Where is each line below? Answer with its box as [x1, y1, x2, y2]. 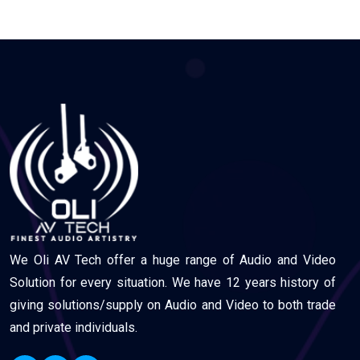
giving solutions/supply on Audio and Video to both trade [10, 297, 336, 313]
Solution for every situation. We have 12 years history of [10, 275, 336, 291]
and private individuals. [10, 320, 137, 336]
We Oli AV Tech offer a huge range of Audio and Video [10, 252, 336, 268]
